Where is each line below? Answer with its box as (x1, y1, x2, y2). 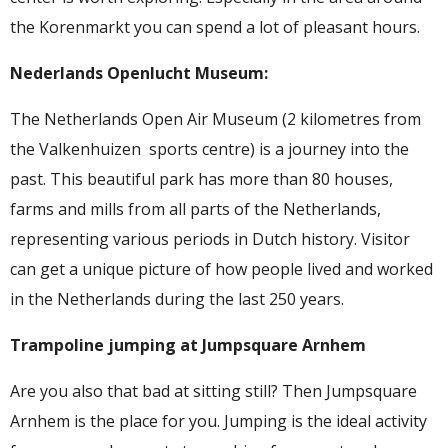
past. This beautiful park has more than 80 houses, (10, 168, 393, 190)
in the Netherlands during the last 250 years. (10, 288, 344, 310)
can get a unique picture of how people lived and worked (10, 258, 433, 280)
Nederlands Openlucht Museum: (10, 62, 268, 84)
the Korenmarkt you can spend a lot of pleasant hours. (10, 16, 420, 38)
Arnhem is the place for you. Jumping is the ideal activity (10, 410, 427, 432)
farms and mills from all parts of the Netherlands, (10, 198, 381, 220)
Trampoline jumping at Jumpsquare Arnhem (10, 334, 366, 356)
